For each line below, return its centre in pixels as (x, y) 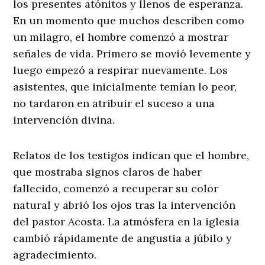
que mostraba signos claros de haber (108, 172)
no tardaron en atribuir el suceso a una (114, 104)
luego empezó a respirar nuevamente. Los (121, 70)
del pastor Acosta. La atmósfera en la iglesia (127, 222)
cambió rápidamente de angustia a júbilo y (123, 238)
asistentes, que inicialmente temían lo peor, (125, 87)
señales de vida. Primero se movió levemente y (132, 54)
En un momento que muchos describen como (129, 21)
